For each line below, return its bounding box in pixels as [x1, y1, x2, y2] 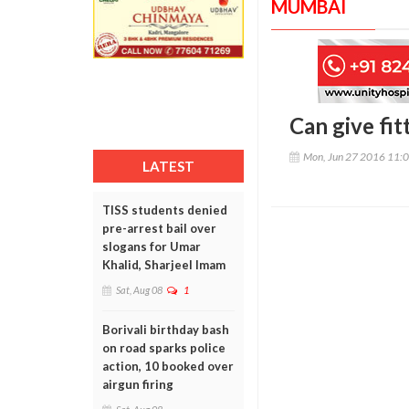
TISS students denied [102, 203, 227, 217]
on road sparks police [102, 341, 225, 355]
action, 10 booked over [102, 359, 234, 373]
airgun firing [102, 377, 173, 392]
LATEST [142, 158, 194, 174]
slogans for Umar [102, 239, 201, 254]
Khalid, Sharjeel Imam [102, 257, 225, 272]
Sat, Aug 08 [116, 284, 163, 296]
